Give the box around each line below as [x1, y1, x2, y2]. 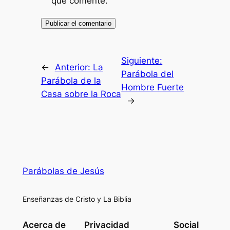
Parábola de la [41, 75, 101, 86]
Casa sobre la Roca [41, 89, 121, 100]
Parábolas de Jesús [22, 165, 104, 176]
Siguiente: [121, 55, 163, 66]
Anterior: [54, 62, 93, 73]
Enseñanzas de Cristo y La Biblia [22, 195, 131, 204]
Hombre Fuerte [121, 82, 184, 93]
